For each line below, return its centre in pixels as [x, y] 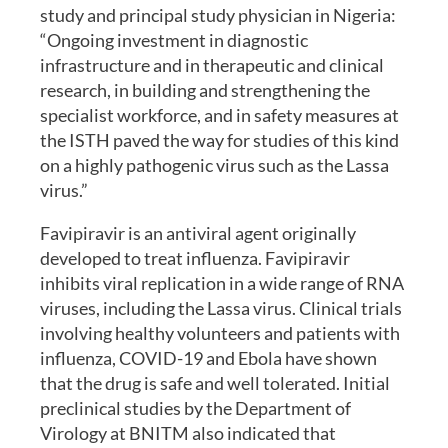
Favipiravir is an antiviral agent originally [198, 233]
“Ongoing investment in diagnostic [174, 40]
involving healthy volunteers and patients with [220, 333]
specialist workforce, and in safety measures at [219, 115]
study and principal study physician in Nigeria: [218, 15]
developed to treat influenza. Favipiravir [195, 258]
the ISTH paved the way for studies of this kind [219, 140]
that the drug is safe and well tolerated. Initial [215, 383]
